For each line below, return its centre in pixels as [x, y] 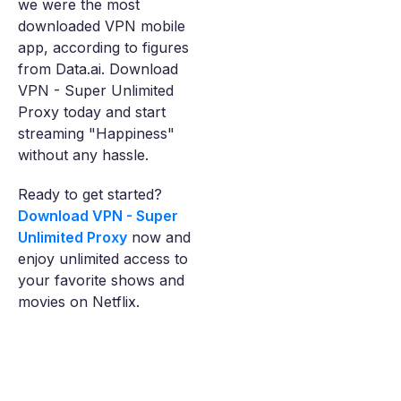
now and [159, 237]
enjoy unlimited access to [103, 258]
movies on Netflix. [79, 301]
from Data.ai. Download [98, 68]
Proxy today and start [92, 111]
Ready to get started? [90, 194]
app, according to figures [103, 47]
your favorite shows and [101, 280]
